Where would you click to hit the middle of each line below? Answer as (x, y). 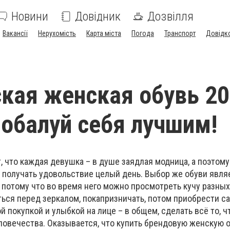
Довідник (98, 16)
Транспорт (180, 33)
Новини (30, 16)
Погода (143, 33)
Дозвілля (170, 16)
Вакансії (15, 33)
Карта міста (104, 33)
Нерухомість (57, 33)
